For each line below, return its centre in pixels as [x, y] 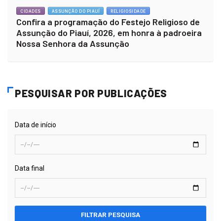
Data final [30, 168]
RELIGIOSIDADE [128, 11]
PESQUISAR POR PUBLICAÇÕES [91, 93]
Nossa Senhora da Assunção [73, 43]
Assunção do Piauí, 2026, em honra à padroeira [109, 32]
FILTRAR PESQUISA [110, 215]
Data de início [36, 125]
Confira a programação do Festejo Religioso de [108, 21]
